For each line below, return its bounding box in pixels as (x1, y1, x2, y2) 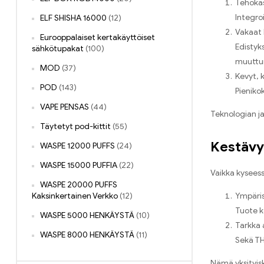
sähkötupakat (32, 44, 84, 54)
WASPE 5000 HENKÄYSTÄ (40, 210, 134, 221)
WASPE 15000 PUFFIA (40, 160, 117, 171)
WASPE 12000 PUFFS (40, 141, 115, 151)
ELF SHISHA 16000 (40, 13, 107, 24)
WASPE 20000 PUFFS (40, 180, 117, 190)
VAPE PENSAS (40, 102, 89, 113)
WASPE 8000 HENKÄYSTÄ (40, 230, 134, 240)
